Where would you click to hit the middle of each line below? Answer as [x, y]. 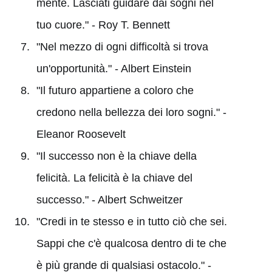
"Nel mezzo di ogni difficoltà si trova [122, 46]
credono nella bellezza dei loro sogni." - [131, 112]
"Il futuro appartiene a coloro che [115, 90]
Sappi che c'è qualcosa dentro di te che [131, 243]
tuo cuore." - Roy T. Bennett [103, 25]
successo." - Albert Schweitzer [109, 199]
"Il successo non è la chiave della [116, 156]
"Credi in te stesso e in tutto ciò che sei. [131, 221]
